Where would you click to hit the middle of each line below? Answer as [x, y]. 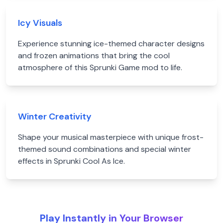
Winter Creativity [55, 116]
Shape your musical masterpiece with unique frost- [111, 137]
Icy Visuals [40, 23]
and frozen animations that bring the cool [94, 56]
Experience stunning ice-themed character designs [111, 44]
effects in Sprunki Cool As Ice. [71, 161]
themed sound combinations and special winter [105, 149]
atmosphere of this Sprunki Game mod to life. [100, 67]
